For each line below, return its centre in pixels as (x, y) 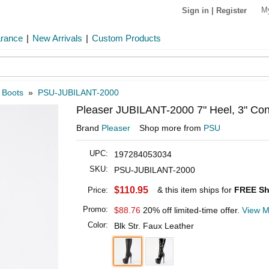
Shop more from (171, 128)
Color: (98, 225)
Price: (98, 190)
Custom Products (126, 38)
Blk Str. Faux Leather (154, 226)
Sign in (195, 10)
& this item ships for (196, 190)
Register (231, 10)
